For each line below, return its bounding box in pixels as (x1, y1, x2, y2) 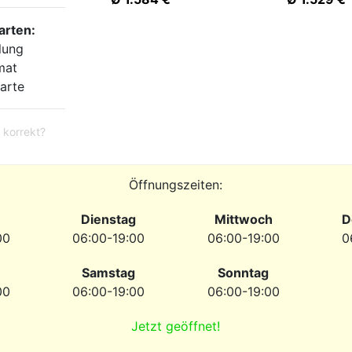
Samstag (82, 265, 136, 280)
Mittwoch (214, 211, 273, 227)
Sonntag (218, 265, 269, 280)
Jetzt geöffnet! (131, 318, 221, 334)
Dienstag (81, 211, 137, 227)
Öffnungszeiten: (129, 177, 223, 192)
